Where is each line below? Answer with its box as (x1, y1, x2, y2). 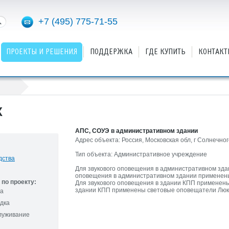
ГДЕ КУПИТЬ (145, 48, 186, 56)
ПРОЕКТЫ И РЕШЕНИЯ (6, 48, 77, 56)
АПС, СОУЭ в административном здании (75, 127, 198, 134)
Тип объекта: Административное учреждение (75, 151, 207, 158)
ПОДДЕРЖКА (90, 48, 132, 56)
